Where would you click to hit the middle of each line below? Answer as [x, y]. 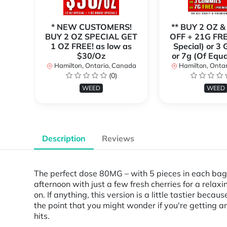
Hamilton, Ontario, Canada [94, 66]
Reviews [118, 139]
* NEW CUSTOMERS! [91, 27]
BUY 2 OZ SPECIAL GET [91, 37]
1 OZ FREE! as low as [91, 46]
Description [64, 139]
